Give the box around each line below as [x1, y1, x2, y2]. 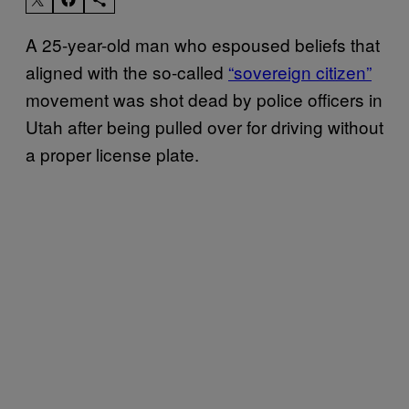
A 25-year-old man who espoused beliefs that [26, 31, 380, 57]
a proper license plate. [26, 141, 204, 166]
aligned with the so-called [26, 58, 228, 84]
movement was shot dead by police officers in [26, 86, 383, 111]
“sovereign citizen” [228, 58, 372, 84]
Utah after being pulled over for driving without [26, 113, 383, 139]
